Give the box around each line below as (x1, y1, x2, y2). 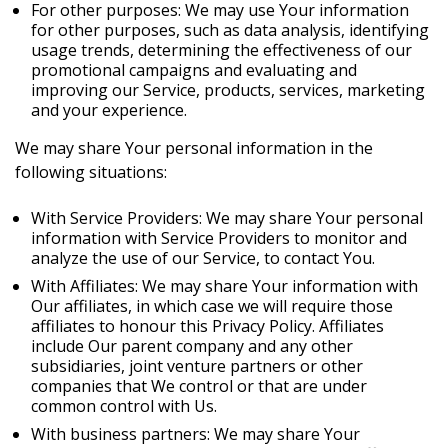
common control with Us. (31, 395, 217, 417)
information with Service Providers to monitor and (31, 227, 407, 249)
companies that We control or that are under (31, 375, 367, 397)
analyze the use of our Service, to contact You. (31, 247, 375, 269)
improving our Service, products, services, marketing (31, 79, 425, 101)
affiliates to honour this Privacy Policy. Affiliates (31, 315, 384, 337)
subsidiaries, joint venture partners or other (31, 355, 363, 377)
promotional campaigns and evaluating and (31, 59, 357, 81)
